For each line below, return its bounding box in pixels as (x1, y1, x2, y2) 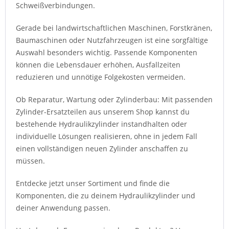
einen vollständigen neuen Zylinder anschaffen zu (16, 143, 188, 153)
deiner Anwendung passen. (16, 202, 110, 213)
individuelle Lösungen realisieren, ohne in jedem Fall (16, 131, 197, 141)
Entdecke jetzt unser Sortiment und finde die (16, 178, 170, 188)
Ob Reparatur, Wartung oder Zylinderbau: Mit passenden (16, 94, 213, 104)
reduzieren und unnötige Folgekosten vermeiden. (16, 72, 186, 82)
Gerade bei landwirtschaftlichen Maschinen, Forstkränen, (16, 22, 212, 33)
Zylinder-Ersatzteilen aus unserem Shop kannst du (16, 106, 190, 117)
